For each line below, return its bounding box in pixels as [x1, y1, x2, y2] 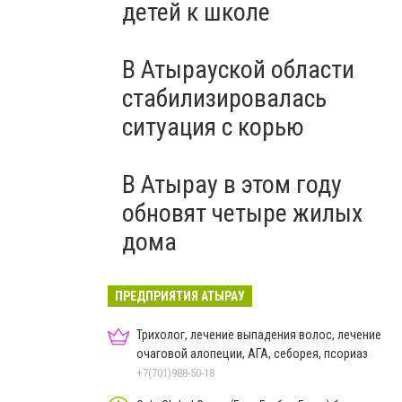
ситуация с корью [122, 112, 304, 142]
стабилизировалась [122, 83, 327, 113]
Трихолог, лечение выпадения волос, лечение [136, 328, 381, 342]
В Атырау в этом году [122, 170, 342, 199]
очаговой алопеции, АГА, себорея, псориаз [136, 346, 368, 361]
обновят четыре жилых [122, 198, 363, 228]
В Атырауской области [122, 55, 354, 84]
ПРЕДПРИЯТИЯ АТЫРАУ [115, 289, 245, 303]
